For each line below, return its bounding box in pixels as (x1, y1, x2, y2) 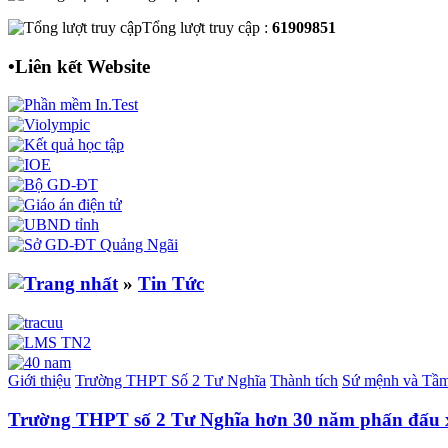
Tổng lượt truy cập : (142, 18, 272, 36)
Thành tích (270, 371, 338, 389)
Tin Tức (138, 273, 204, 295)
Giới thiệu (8, 371, 71, 389)
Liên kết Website (15, 55, 150, 77)
